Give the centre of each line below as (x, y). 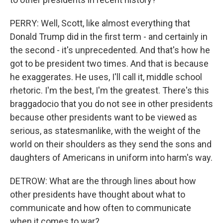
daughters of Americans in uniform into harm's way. (111, 158)
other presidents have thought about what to (98, 194)
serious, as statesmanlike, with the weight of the (105, 131)
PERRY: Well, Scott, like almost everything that (100, 23)
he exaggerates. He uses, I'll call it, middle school (106, 77)
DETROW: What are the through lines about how (103, 181)
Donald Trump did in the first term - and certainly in (109, 37)
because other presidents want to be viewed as (104, 117)
